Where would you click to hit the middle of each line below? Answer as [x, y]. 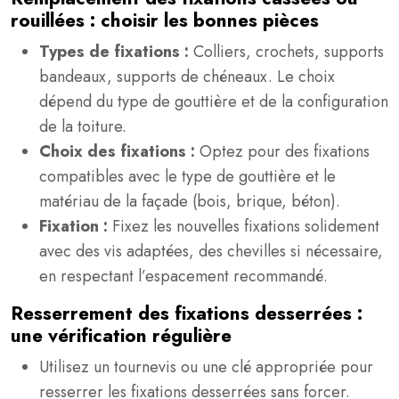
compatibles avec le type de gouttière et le [187, 176]
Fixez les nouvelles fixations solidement [246, 226]
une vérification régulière [121, 336]
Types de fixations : [116, 52]
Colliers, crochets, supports [289, 52]
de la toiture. [83, 126]
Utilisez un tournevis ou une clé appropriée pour [206, 367]
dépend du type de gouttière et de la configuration [214, 102]
